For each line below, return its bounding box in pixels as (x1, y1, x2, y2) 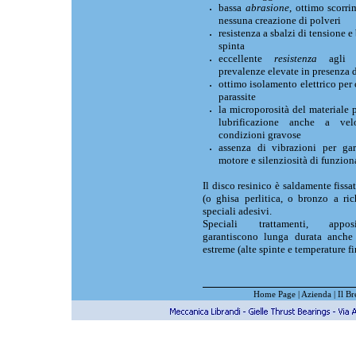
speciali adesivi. (203, 205, 272, 217)
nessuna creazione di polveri (219, 14, 341, 26)
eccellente (219, 52, 274, 64)
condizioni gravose (219, 129, 301, 141)
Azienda (300, 289, 331, 299)
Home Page (253, 289, 296, 299)
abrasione (245, 2, 289, 14)
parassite (219, 91, 256, 103)
